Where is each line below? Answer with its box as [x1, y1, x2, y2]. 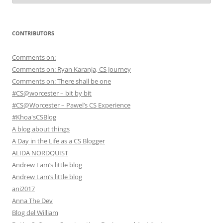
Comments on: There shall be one [12, 77, 111, 86]
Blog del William [12, 208, 58, 218]
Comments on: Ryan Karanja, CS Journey [12, 65, 131, 74]
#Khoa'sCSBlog [12, 112, 56, 122]
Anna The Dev [12, 196, 53, 206]
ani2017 [12, 184, 35, 194]
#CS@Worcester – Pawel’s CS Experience [12, 101, 130, 110]
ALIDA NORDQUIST [12, 148, 68, 158]
